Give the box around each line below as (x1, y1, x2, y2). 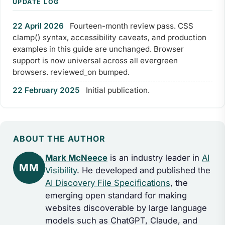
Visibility (45, 165, 77, 175)
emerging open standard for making (45, 190, 187, 200)
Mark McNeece (45, 152, 107, 163)
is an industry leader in (107, 152, 202, 163)
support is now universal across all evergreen (13, 56, 178, 66)
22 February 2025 (13, 85, 80, 95)
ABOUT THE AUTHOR (13, 133, 106, 144)
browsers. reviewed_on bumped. (13, 67, 130, 77)
